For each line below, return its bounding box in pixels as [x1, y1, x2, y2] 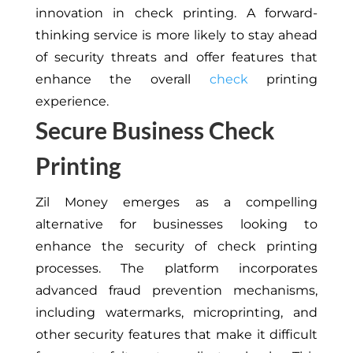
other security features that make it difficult [35, 327, 318, 342]
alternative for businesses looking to [35, 217, 318, 232]
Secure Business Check [35, 116, 275, 144]
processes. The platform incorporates [35, 261, 318, 276]
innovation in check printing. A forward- [35, 6, 318, 20]
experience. [35, 94, 112, 109]
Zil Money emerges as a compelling [35, 195, 318, 210]
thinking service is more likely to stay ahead [35, 28, 318, 43]
